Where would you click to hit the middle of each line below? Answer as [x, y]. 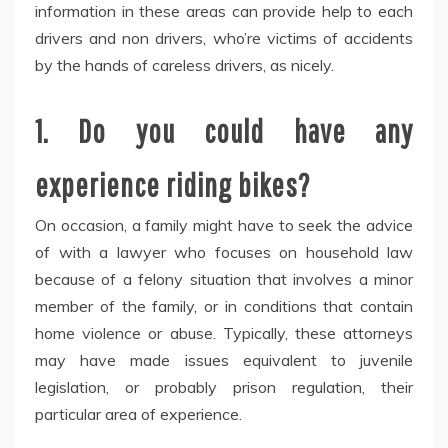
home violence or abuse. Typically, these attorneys [224, 333]
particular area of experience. [138, 414]
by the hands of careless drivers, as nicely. [184, 65]
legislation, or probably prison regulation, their [224, 387]
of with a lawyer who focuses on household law [224, 252]
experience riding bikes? [173, 185]
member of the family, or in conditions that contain [224, 306]
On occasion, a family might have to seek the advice [224, 225]
